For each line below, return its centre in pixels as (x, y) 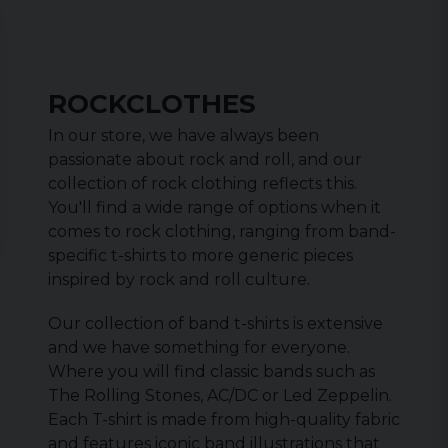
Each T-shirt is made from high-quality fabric (224, 419)
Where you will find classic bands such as (211, 371)
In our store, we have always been (183, 135)
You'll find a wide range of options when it (214, 207)
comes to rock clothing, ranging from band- (222, 231)
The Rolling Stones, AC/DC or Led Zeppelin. (220, 395)
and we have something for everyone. (199, 347)
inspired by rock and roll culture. (179, 279)
